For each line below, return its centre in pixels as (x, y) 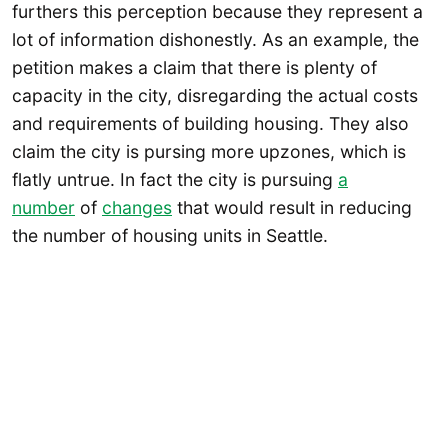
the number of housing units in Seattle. (170, 235)
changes (137, 207)
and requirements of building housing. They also (210, 123)
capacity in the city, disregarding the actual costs (215, 95)
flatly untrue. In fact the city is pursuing (175, 179)
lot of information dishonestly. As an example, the (215, 39)
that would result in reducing (292, 207)
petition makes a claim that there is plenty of (194, 67)
